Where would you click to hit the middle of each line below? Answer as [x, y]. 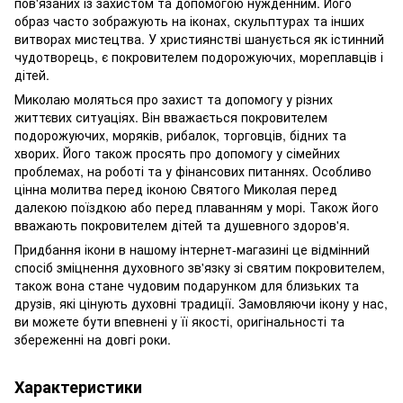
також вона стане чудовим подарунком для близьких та [187, 286]
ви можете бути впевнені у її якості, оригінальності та [179, 322]
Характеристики [78, 387]
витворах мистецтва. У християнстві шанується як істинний [199, 39]
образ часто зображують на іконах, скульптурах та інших [189, 21]
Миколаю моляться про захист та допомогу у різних [174, 99]
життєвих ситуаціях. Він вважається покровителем [171, 117]
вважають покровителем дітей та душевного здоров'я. [182, 225]
